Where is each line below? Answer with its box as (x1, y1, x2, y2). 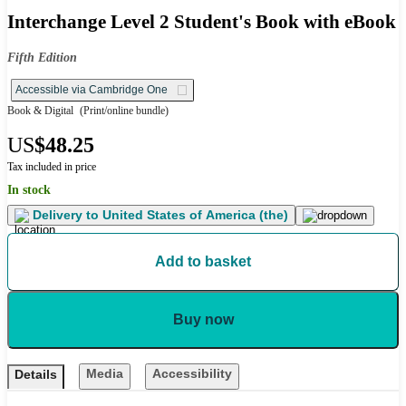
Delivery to (33, 208, 99, 223)
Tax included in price (7, 160, 96, 174)
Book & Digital (7, 104, 73, 118)
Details (14, 367, 57, 382)
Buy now (172, 312, 234, 328)
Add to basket (155, 254, 251, 270)
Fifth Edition (7, 51, 77, 65)
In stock (7, 183, 51, 198)
